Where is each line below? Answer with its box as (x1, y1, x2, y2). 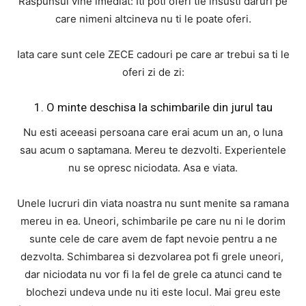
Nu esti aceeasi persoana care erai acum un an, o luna (23, 126, 283, 139)
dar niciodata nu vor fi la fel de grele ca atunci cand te (24, 268, 282, 281)
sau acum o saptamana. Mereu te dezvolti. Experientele (20, 143, 286, 157)
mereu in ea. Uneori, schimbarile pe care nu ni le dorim (20, 214, 286, 228)
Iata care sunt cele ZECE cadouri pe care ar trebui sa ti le (16, 48, 290, 61)
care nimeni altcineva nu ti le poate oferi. (55, 12, 251, 26)
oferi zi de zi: (122, 66, 184, 79)
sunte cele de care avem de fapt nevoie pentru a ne (29, 232, 277, 246)
